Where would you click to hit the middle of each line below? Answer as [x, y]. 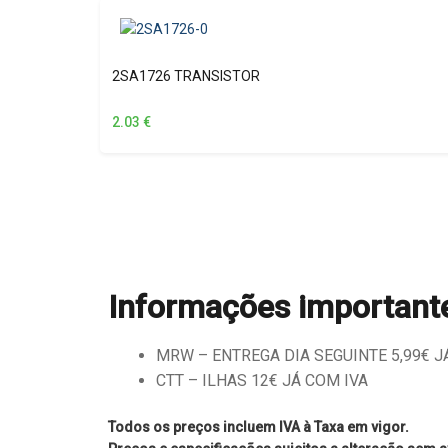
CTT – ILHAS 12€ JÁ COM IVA [262, 381]
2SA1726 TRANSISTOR [185, 76]
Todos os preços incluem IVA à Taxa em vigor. [258, 426]
